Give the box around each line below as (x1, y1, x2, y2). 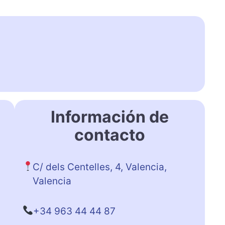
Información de (50, 106, 169, 127)
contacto (74, 125, 145, 145)
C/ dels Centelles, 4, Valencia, (33, 161, 167, 173)
